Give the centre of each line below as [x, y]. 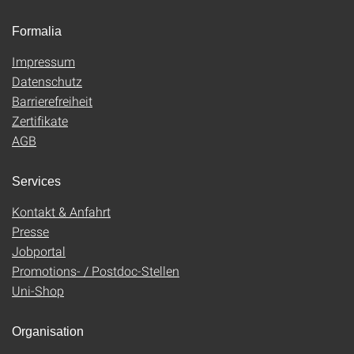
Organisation [48, 331]
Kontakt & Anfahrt [61, 211]
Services [36, 181]
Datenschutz [47, 81]
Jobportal [39, 251]
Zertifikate [40, 121]
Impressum [43, 61]
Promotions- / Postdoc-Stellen [96, 271]
